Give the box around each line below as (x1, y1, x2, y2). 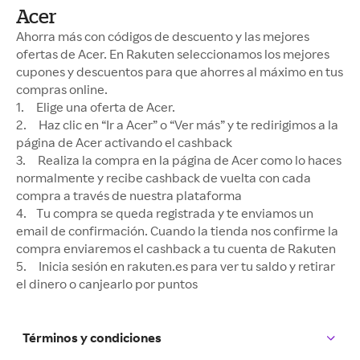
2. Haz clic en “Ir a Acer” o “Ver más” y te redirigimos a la (16, 116, 338, 133)
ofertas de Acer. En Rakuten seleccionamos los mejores (16, 45, 329, 62)
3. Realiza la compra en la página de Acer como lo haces (16, 151, 342, 168)
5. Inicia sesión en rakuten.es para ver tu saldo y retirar (16, 257, 335, 274)
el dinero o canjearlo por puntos (16, 275, 202, 292)
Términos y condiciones (22, 329, 162, 346)
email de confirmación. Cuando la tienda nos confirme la (16, 222, 338, 239)
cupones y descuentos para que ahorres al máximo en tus (16, 63, 343, 80)
